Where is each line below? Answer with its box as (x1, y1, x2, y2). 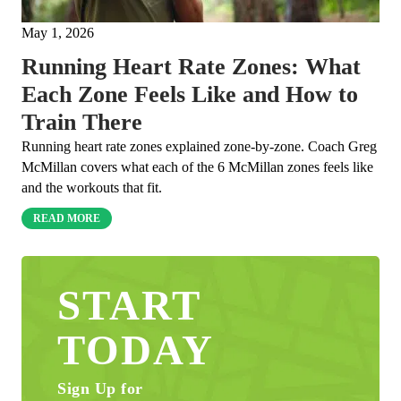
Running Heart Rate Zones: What (21, 54, 361, 81)
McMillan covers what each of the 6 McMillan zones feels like (21, 159, 373, 175)
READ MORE (33, 212, 101, 226)
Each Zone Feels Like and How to (21, 81, 358, 108)
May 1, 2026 (21, 24, 94, 40)
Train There (21, 109, 142, 136)
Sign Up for (57, 379, 143, 397)
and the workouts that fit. (21, 180, 162, 196)
